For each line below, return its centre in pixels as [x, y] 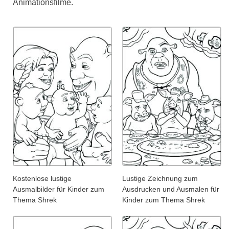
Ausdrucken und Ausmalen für [171, 189]
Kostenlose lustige [42, 179]
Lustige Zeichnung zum [160, 179]
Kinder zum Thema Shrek [164, 200]
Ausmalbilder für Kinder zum [59, 189]
